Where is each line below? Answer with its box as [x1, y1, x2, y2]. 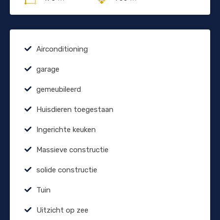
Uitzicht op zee [36, 205, 88, 215]
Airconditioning [36, 44, 88, 54]
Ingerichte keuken [36, 125, 96, 134]
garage [36, 64, 59, 74]
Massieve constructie [36, 145, 109, 154]
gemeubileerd [36, 84, 81, 94]
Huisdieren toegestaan [36, 105, 113, 114]
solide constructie [36, 165, 97, 174]
